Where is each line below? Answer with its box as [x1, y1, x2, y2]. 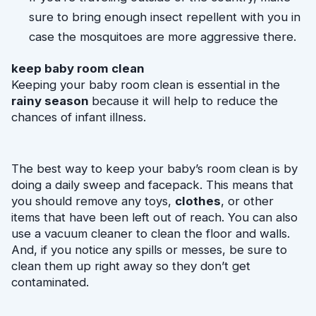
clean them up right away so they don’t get [11, 258, 250, 273]
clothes [175, 193, 221, 208]
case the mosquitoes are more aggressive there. [29, 29, 297, 44]
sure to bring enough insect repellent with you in [29, 9, 301, 24]
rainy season [11, 93, 92, 108]
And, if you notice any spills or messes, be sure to [11, 242, 287, 257]
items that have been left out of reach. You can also [11, 209, 298, 224]
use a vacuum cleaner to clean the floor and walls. [11, 226, 293, 241]
